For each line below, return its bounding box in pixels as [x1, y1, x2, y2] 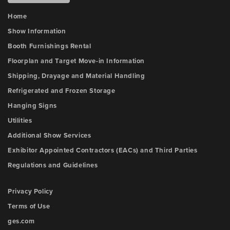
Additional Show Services [8, 131, 91, 140]
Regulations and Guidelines [8, 161, 98, 169]
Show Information [8, 27, 66, 35]
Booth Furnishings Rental [8, 42, 91, 50]
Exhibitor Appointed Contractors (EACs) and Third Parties [8, 146, 198, 155]
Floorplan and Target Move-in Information [8, 57, 145, 65]
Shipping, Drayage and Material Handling [8, 72, 145, 80]
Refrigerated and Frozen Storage [8, 87, 116, 95]
